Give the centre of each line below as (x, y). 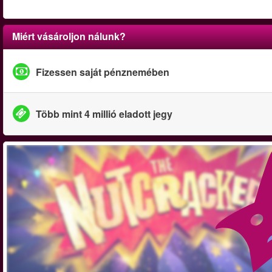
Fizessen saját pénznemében (103, 72)
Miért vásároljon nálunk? (69, 36)
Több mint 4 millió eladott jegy (104, 114)
